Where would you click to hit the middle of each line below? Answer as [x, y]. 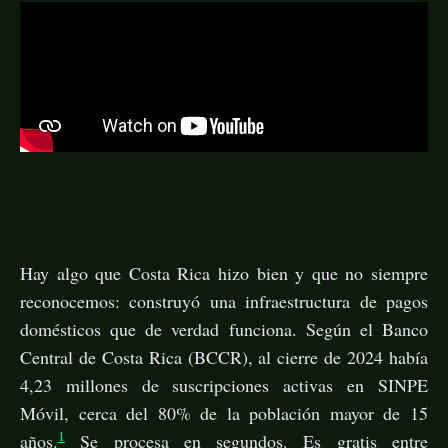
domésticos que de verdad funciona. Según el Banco [224, 328]
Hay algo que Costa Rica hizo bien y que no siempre [224, 272]
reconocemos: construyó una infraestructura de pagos [224, 300]
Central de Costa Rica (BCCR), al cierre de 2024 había [224, 356]
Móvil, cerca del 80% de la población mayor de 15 [224, 412]
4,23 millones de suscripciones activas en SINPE [224, 384]
